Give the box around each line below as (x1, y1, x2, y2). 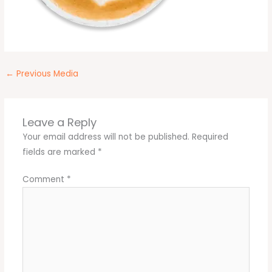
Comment (22, 174, 67, 186)
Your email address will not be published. (22, 131, 189, 143)
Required (191, 131, 228, 143)
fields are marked (22, 146, 98, 158)
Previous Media (14, 67, 79, 80)
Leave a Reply (22, 114, 97, 130)
